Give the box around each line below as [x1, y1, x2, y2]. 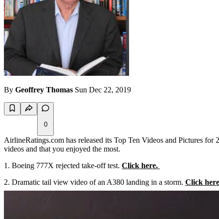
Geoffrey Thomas [15, 86, 73, 94]
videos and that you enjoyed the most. [4, 145, 120, 153]
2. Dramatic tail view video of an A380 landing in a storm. [4, 178, 185, 187]
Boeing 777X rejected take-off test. [12, 161, 122, 170]
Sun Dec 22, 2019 [75, 86, 131, 94]
